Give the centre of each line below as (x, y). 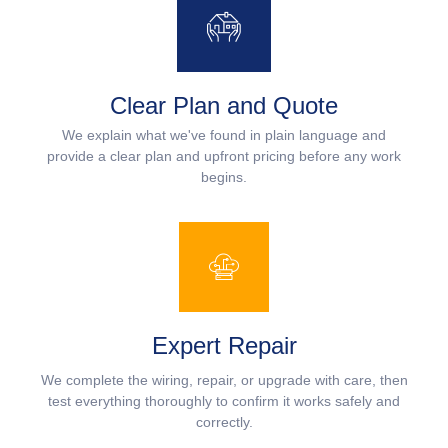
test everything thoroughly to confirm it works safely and (224, 401)
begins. (224, 176)
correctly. (224, 422)
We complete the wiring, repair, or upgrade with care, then (224, 380)
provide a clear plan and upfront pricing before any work (224, 155)
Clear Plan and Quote (224, 105)
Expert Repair (224, 346)
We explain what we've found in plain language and (224, 134)
